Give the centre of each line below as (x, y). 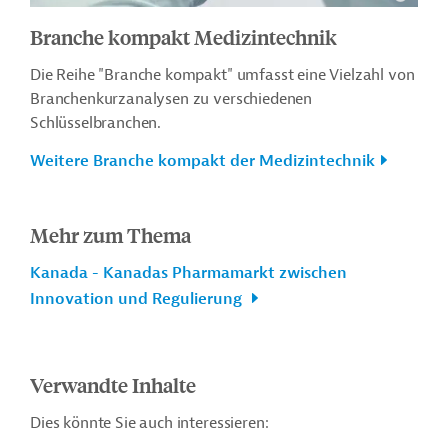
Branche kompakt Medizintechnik (183, 37)
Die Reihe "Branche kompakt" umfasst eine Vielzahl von (222, 75)
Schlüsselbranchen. (96, 123)
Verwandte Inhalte (113, 385)
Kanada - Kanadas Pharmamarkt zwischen (188, 273)
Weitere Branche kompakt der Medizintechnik (202, 161)
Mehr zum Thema (110, 235)
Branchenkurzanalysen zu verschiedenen (171, 99)
